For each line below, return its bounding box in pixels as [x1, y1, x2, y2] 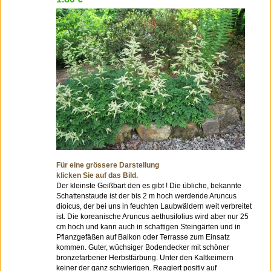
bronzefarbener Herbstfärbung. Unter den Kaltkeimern [56, 253, 233, 262]
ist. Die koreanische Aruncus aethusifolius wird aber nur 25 [56, 212, 249, 221]
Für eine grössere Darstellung [56, 161, 159, 169]
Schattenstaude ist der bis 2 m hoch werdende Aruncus [56, 192, 237, 200]
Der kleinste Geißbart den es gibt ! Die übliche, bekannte [56, 181, 241, 190]
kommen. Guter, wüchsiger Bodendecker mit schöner [56, 243, 229, 252]
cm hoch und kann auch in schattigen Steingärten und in [56, 223, 241, 231]
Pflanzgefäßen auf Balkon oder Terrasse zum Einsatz [56, 233, 230, 241]
